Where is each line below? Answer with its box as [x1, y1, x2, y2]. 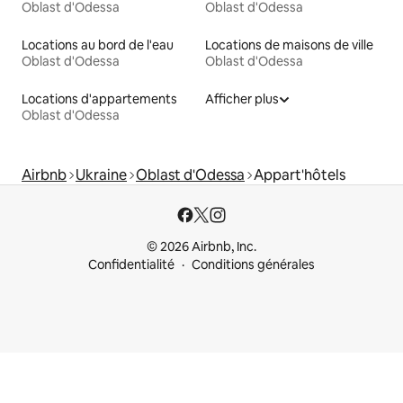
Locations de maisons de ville [205, 37, 373, 54]
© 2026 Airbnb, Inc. [147, 238, 256, 255]
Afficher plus [205, 91, 279, 108]
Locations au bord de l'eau [22, 37, 174, 54]
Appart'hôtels [254, 166, 345, 185]
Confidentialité [88, 256, 175, 273]
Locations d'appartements [22, 91, 177, 108]
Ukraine [76, 166, 127, 185]
